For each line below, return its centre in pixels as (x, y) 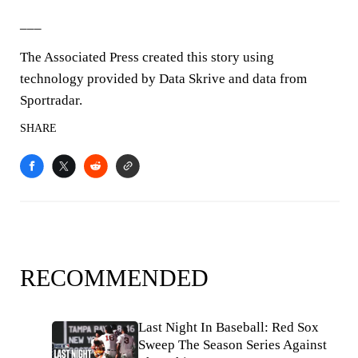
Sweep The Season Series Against (233, 345)
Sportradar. (51, 100)
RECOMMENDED (114, 278)
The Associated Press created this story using (147, 57)
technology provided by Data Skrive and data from (163, 79)
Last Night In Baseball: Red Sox (229, 327)
